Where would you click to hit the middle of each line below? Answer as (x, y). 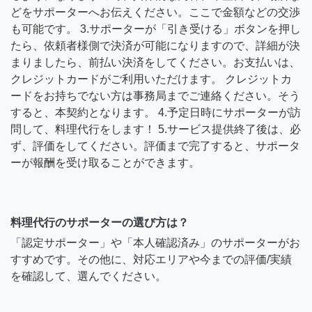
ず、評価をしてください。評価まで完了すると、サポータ (155, 146)
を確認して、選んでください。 (88, 276)
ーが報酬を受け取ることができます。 (105, 163)
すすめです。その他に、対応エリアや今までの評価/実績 (151, 260)
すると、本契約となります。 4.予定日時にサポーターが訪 (156, 113)
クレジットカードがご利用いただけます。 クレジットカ (151, 79)
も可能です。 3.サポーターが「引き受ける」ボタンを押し (156, 29)
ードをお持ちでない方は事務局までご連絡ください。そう (155, 96)
